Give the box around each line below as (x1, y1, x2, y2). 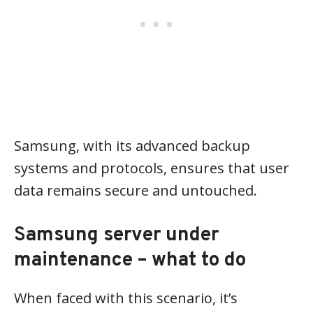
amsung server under (26, 223, 219, 248)
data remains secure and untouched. (14, 181, 257, 200)
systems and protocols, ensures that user (14, 159, 289, 177)
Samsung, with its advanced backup (14, 136, 250, 155)
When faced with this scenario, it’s (14, 289, 238, 307)
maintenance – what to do (14, 248, 246, 273)
